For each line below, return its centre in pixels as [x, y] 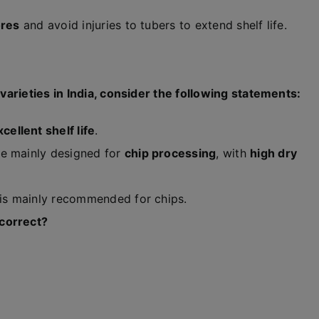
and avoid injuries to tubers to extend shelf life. [153, 25]
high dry [274, 153]
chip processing [170, 153]
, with [233, 153]
